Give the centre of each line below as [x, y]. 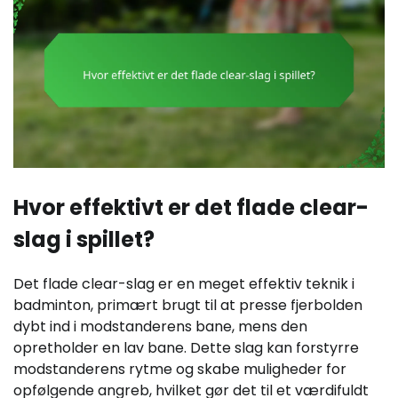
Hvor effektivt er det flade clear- [191, 207]
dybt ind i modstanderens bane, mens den [160, 326]
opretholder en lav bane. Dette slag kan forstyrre [186, 347]
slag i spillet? [84, 239]
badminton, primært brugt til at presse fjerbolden [188, 305]
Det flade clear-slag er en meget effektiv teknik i [184, 283]
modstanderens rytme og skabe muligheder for [180, 369]
